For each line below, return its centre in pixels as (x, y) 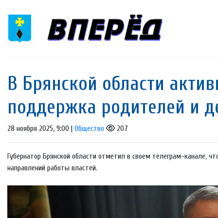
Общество (89, 129)
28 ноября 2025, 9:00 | (41, 129)
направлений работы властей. (52, 168)
